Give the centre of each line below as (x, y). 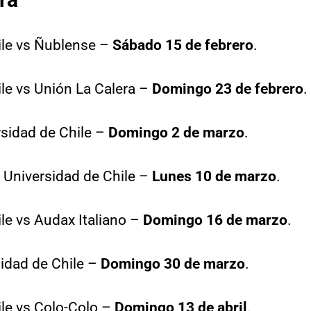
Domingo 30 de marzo (173, 264)
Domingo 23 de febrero (228, 89)
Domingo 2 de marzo (176, 133)
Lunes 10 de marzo (214, 176)
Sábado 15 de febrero (183, 45)
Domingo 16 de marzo (215, 220)
